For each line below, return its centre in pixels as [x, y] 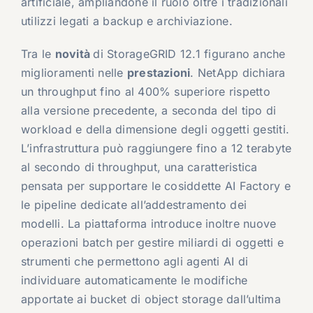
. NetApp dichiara [238, 73]
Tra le [38, 54]
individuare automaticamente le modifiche [134, 281]
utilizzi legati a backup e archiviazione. [126, 21]
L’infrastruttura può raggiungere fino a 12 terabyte [156, 148]
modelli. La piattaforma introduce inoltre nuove [148, 224]
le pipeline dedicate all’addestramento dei [134, 205]
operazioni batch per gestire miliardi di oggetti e [152, 243]
